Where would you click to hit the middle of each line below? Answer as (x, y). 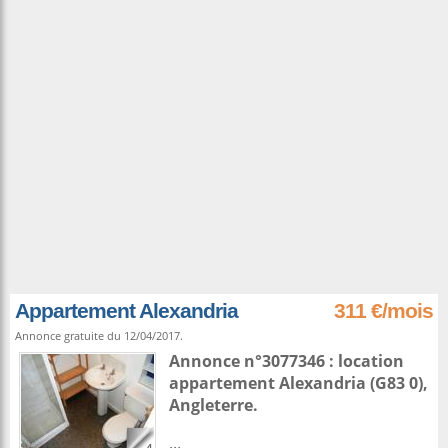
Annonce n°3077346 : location (286, 361)
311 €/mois (383, 310)
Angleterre (211, 405)
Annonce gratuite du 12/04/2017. (99, 335)
